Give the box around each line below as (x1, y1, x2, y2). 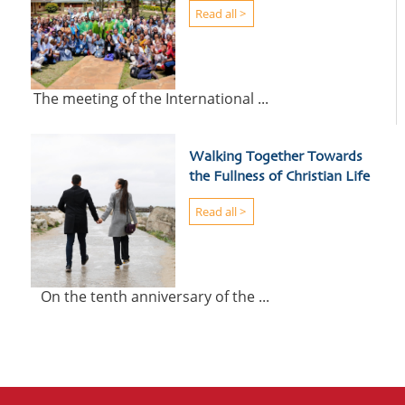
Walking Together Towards (189, 149, 363, 165)
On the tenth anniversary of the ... (26, 286, 269, 306)
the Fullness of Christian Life (189, 169, 371, 184)
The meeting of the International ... (26, 88, 268, 108)
